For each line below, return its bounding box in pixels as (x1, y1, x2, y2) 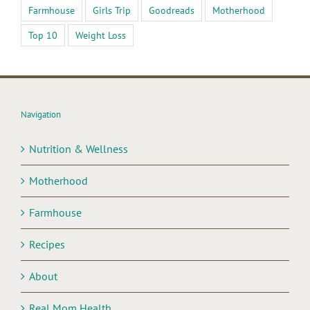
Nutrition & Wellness (29, 142, 128, 156)
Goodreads (149, 3, 194, 17)
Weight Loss (75, 28, 126, 42)
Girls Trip (93, 3, 131, 17)
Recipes (29, 237, 65, 252)
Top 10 (28, 28, 57, 42)
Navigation (21, 109, 61, 121)
